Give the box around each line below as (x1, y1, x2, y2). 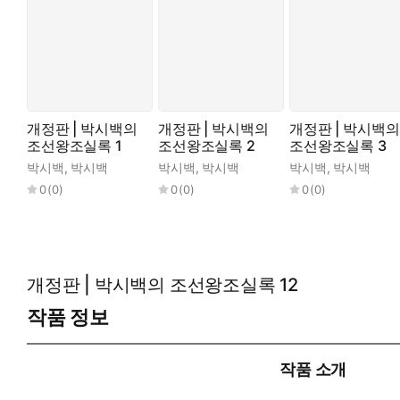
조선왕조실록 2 (158, 137, 255, 155)
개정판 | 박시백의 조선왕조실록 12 (27, 274, 298, 296)
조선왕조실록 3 (289, 137, 387, 155)
